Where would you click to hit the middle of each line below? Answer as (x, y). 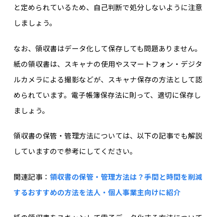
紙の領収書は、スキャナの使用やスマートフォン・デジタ (108, 63)
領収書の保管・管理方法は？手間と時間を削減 (126, 176)
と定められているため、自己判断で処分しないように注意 (108, 7)
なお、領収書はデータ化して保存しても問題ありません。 (108, 48)
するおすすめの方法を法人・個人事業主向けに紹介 (97, 192)
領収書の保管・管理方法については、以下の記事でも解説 (108, 136)
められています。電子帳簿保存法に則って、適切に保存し (107, 94)
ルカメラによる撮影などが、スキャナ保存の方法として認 (108, 79)
